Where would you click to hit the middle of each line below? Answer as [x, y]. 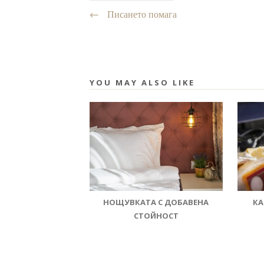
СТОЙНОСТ [156, 215]
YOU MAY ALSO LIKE [142, 82]
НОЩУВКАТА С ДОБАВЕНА [156, 202]
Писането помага [141, 14]
